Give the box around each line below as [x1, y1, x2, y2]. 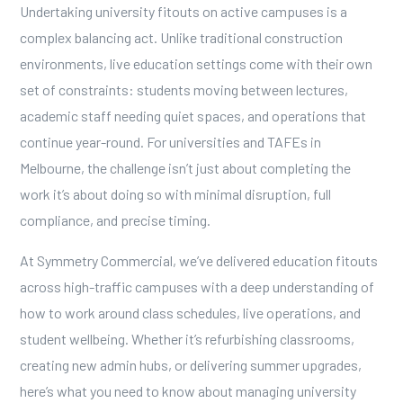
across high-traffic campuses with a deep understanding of [19, 278, 374, 295]
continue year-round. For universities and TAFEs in [19, 133, 321, 150]
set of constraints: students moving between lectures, [19, 81, 348, 98]
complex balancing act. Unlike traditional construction [19, 29, 343, 46]
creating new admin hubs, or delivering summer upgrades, [19, 356, 362, 373]
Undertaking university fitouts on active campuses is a [19, 3, 347, 20]
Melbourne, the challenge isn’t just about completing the [19, 159, 351, 176]
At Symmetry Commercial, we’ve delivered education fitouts [19, 252, 378, 269]
